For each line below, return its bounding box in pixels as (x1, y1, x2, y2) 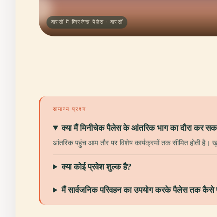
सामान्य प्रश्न (53, 106, 86, 112)
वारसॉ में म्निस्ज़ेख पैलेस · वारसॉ (51, 19, 123, 25)
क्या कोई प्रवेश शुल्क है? (62, 161, 132, 171)
